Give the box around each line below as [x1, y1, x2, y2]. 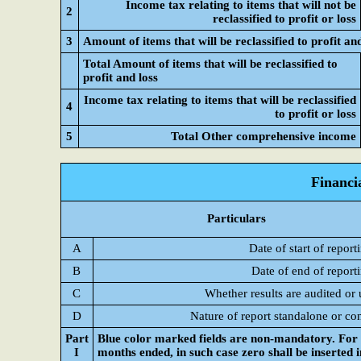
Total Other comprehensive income [171, 130, 356, 143]
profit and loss [83, 71, 158, 84]
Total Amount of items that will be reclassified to [83, 57, 338, 70]
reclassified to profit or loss [213, 12, 356, 25]
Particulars [207, 212, 267, 225]
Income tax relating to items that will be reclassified [84, 93, 356, 106]
